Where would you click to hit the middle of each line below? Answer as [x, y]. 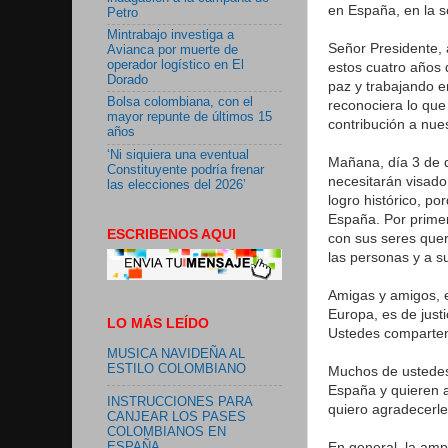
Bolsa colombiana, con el [180, 102]
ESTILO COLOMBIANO [176, 368]
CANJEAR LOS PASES [176, 417]
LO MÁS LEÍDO [158, 322]
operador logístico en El [175, 65]
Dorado [127, 80]
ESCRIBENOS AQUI [171, 233]
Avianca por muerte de [172, 50]
